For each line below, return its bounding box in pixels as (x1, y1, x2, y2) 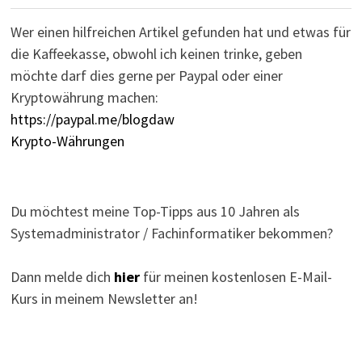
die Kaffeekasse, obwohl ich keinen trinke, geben (10, 44, 302, 63)
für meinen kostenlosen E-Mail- (139, 267, 332, 286)
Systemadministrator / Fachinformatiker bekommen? (10, 223, 333, 242)
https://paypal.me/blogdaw (10, 109, 175, 128)
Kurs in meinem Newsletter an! (10, 288, 198, 308)
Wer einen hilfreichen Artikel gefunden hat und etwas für (10, 22, 351, 41)
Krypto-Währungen (10, 131, 124, 150)
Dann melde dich (10, 267, 114, 286)
